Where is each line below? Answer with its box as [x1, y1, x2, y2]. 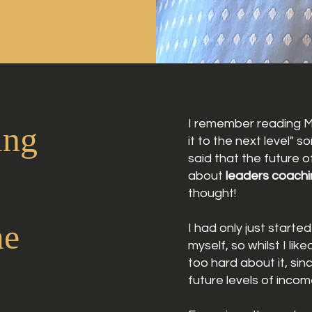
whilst [248, 239, 281, 252]
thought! [188, 187, 237, 200]
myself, [188, 239, 232, 252]
